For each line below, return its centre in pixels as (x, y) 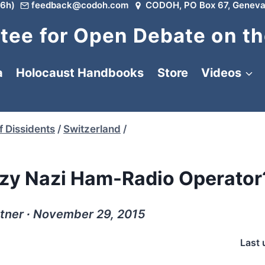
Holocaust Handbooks (80, 73)
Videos (221, 73)
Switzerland (92, 129)
